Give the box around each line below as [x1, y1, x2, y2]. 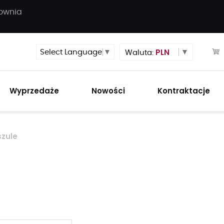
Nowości [91, 85, 125, 96]
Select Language [40, 48, 102, 56]
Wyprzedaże [9, 85, 59, 96]
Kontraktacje [157, 85, 210, 96]
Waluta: [125, 48, 155, 56]
